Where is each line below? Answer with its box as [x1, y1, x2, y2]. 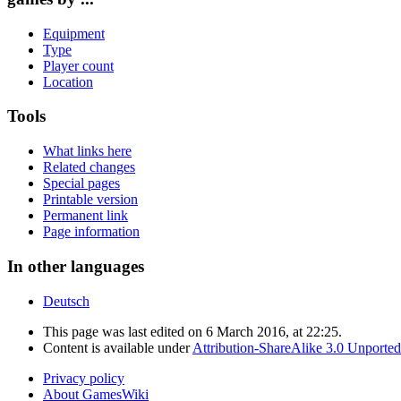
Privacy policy [43, 370, 124, 386]
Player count [43, 57, 114, 73]
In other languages [7, 256, 144, 276]
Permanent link [43, 208, 128, 224]
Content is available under [43, 339, 192, 355]
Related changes [43, 159, 135, 175]
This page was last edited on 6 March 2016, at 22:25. [43, 323, 342, 339]
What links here [43, 143, 132, 159]
